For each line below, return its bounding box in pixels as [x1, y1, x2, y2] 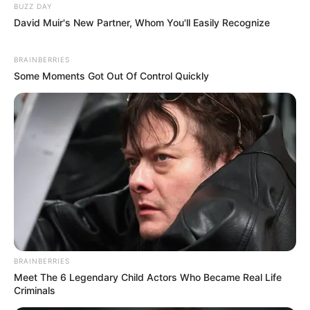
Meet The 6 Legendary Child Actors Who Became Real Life [14, 271, 282, 284]
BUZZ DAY [14, 1, 52, 10]
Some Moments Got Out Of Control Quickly [14, 69, 209, 82]
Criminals [14, 284, 55, 297]
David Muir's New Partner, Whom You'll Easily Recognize [14, 16, 270, 28]
